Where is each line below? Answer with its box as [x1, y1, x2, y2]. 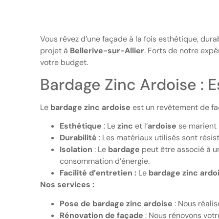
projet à [40, 45, 70, 56]
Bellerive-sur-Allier [70, 45, 144, 56]
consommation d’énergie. [60, 156, 150, 167]
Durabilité [60, 132, 97, 143]
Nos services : [40, 179, 94, 190]
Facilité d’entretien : [60, 168, 136, 178]
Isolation [60, 144, 92, 155]
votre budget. [40, 57, 88, 67]
